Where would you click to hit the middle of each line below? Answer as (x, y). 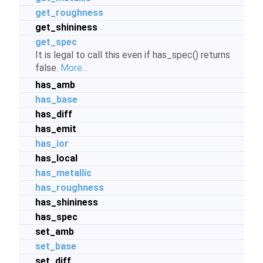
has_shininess (67, 202)
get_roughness (69, 13)
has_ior (52, 144)
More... (74, 68)
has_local (56, 158)
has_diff (54, 114)
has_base (56, 100)
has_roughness (70, 188)
